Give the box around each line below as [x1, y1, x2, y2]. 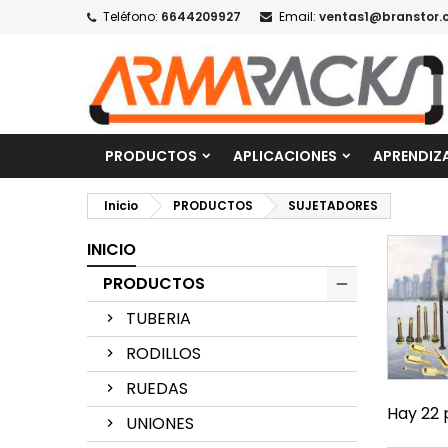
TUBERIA [126, 307, 191, 330]
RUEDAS [126, 377, 188, 400]
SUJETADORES [288, 197, 378, 214]
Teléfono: [103, 8, 158, 25]
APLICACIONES [233, 146, 337, 166]
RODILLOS [126, 342, 201, 365]
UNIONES [126, 412, 194, 435]
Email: [279, 8, 316, 25]
